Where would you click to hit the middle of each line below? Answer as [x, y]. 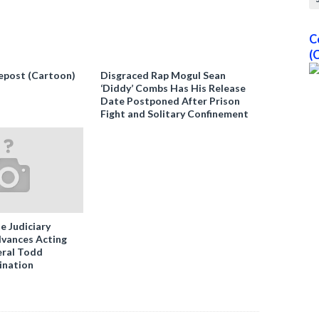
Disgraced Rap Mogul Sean [163, 75]
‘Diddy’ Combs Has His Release [173, 88]
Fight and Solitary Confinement [175, 114]
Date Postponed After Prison [171, 101]
